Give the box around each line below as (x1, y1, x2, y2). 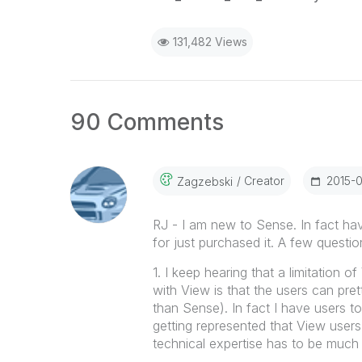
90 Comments (70, 108, 224, 136)
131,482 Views (172, 35, 247, 48)
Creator (240, 173, 284, 187)
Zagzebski (176, 174, 233, 188)
